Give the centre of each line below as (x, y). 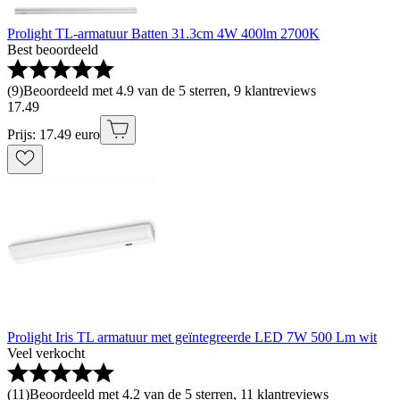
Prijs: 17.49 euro (54, 134)
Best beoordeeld (53, 49)
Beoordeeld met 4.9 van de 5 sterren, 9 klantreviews (170, 90)
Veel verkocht (46, 353)
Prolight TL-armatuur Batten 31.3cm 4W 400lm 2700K (163, 33)
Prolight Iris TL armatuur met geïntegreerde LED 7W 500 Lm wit (192, 337)
